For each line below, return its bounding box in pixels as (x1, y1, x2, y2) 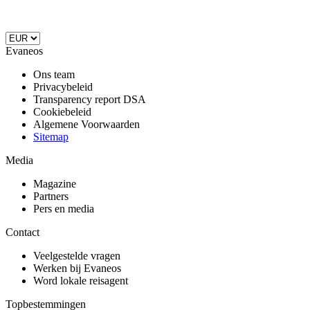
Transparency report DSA (33, 93, 146, 105)
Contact (6, 226, 39, 238)
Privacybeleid (33, 80, 93, 93)
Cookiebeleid (33, 105, 91, 118)
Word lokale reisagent (33, 274, 128, 286)
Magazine (33, 177, 76, 190)
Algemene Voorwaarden (33, 118, 140, 130)
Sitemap (33, 130, 69, 143)
